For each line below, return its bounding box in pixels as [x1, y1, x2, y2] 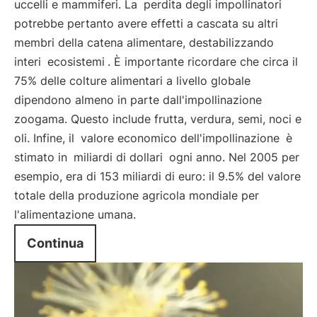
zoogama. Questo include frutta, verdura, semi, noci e [14, 112, 301, 126]
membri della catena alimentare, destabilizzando [14, 35, 274, 50]
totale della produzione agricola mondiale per [14, 188, 259, 202]
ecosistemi [47, 54, 105, 69]
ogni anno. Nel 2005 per [166, 150, 299, 164]
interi [14, 54, 45, 69]
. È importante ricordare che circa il [108, 54, 298, 69]
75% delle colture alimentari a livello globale [14, 74, 250, 88]
